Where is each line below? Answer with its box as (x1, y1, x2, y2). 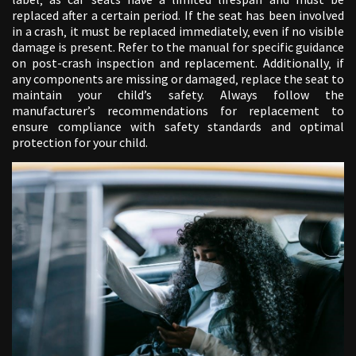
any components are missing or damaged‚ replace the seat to (12, 71, 344, 87)
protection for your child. (12, 134, 148, 151)
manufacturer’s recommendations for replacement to (12, 103, 344, 119)
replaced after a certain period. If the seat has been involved (12, 7, 344, 24)
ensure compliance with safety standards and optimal (12, 118, 344, 135)
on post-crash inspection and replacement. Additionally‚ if (12, 55, 344, 72)
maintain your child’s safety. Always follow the (12, 87, 344, 103)
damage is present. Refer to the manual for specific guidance (12, 39, 344, 56)
